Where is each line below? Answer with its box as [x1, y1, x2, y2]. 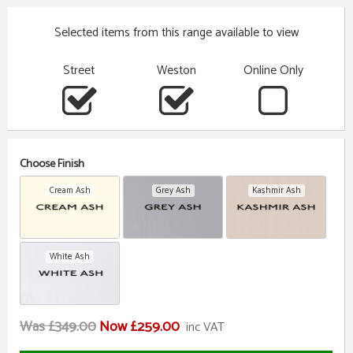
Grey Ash [155, 184, 191, 198]
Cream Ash [49, 184, 91, 198]
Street [63, 61, 95, 81]
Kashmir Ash [251, 184, 301, 198]
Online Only [243, 61, 303, 81]
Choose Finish [20, 154, 84, 174]
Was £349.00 [20, 314, 96, 339]
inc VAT [186, 317, 225, 337]
